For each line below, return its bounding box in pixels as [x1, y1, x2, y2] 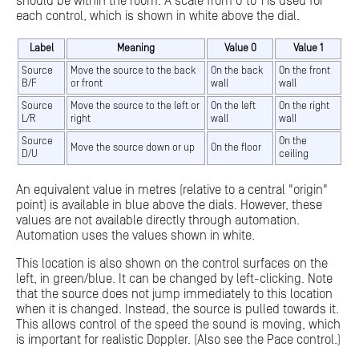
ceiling [279, 147, 309, 160]
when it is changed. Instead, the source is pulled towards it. [16, 301, 339, 317]
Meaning [117, 42, 155, 54]
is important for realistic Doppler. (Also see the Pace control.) [16, 332, 341, 347]
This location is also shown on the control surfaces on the [16, 256, 328, 271]
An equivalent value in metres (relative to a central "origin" [16, 182, 328, 197]
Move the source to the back [71, 64, 196, 77]
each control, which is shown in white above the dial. [16, 8, 300, 23]
